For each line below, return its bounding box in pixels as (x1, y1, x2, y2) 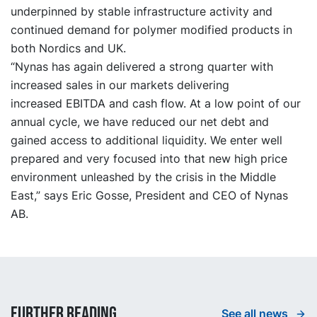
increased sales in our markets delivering (11, 77, 229, 92)
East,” (11, 188, 40, 202)
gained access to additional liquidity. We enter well (11, 132, 282, 147)
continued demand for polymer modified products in (11, 22, 292, 37)
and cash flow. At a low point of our (105, 96, 301, 110)
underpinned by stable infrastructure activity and (11, 4, 272, 18)
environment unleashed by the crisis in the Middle (11, 169, 276, 184)
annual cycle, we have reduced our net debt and (11, 114, 269, 129)
